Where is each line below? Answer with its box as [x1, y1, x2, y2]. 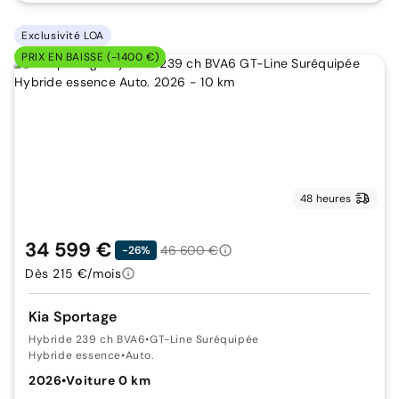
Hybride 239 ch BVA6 [28, 332, 146, 346]
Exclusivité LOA [21, 28, 104, 43]
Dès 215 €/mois [25, 265, 122, 281]
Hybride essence [28, 348, 121, 362]
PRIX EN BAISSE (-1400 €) [21, 50, 159, 64]
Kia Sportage [28, 307, 117, 326]
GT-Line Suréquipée [150, 332, 259, 346]
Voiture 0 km [66, 372, 151, 388]
